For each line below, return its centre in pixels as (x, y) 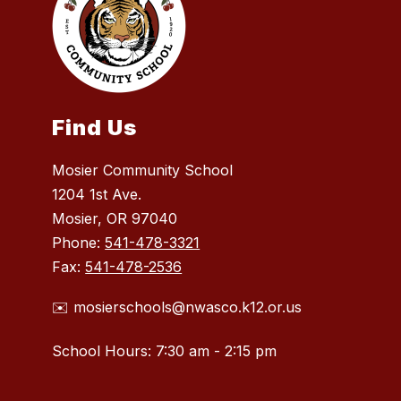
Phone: (79, 243)
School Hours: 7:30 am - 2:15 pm (165, 351)
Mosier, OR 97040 (115, 219)
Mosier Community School (143, 171)
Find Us (95, 128)
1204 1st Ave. (97, 195)
